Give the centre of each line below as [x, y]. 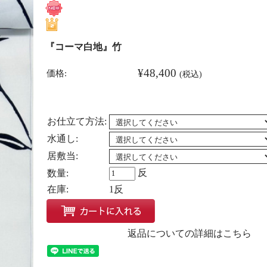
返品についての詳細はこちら [190, 233]
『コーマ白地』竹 [83, 46]
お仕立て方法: [77, 121]
